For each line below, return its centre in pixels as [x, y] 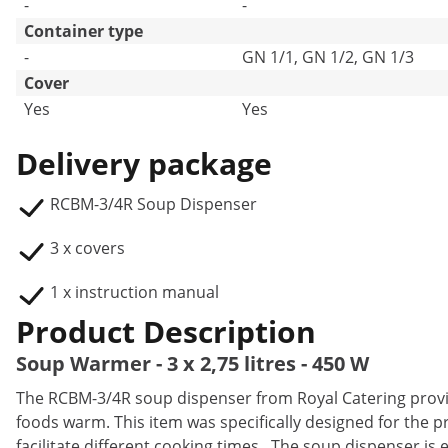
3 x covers [87, 248]
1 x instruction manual [134, 292]
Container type [83, 31]
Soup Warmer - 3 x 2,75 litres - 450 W [192, 363]
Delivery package [144, 163]
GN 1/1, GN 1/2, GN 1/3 [328, 57]
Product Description [166, 331]
